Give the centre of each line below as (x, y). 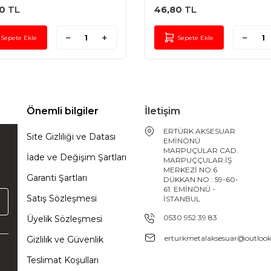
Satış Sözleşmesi (62, 198)
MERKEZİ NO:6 (190, 170)
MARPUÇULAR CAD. (201, 150)
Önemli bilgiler (63, 111)
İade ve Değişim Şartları (77, 157)
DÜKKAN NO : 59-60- (201, 179)
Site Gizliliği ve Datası (71, 137)
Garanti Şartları (57, 178)
